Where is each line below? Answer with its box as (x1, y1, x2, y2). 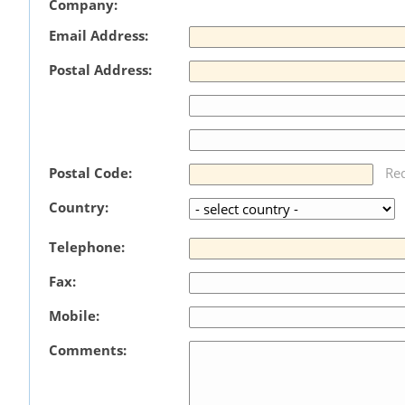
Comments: (49, 340, 127, 359)
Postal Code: (49, 163, 133, 182)
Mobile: (49, 306, 100, 325)
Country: (49, 197, 109, 216)
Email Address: (49, 25, 149, 44)
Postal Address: (49, 60, 153, 79)
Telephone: (49, 237, 126, 256)
